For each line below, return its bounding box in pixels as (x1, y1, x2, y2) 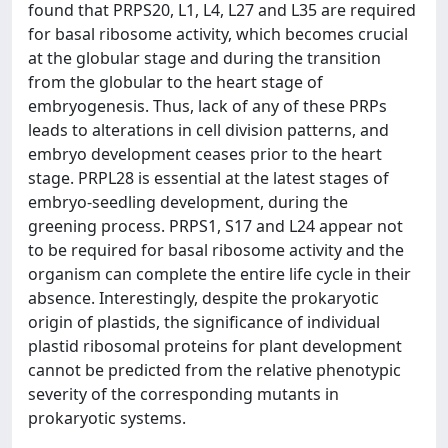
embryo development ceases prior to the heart (28, 143, 382, 165)
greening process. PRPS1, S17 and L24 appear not (28, 215, 403, 237)
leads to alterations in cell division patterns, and (28, 119, 389, 141)
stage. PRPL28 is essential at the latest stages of (28, 167, 389, 189)
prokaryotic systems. (28, 407, 186, 429)
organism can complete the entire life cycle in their (28, 263, 411, 285)
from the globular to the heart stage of (28, 71, 323, 93)
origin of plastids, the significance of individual (28, 311, 380, 333)
